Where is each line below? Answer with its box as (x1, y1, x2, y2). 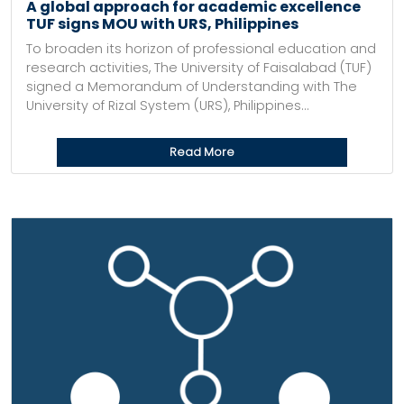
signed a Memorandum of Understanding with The (26, 78, 357, 96)
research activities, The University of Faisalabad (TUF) (26, 59, 372, 77)
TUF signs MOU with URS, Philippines (26, 14, 298, 34)
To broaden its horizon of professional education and (26, 40, 376, 58)
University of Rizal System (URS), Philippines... (26, 96, 309, 115)
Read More (170, 144, 234, 160)
